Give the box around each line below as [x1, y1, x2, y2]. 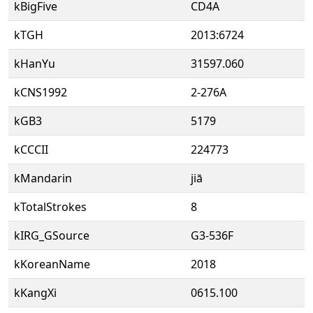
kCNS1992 [14, 85, 67, 100]
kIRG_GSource [14, 228, 89, 243]
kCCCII [14, 142, 48, 157]
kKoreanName [14, 256, 90, 272]
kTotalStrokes [14, 199, 87, 214]
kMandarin [14, 170, 72, 186]
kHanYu [14, 56, 55, 71]
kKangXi [14, 285, 57, 300]
